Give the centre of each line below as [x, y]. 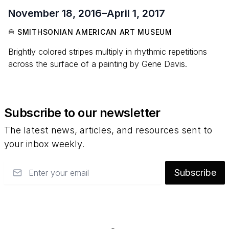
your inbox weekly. [44, 144]
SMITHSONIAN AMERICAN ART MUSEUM [95, 32]
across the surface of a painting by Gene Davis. [98, 64]
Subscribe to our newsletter [82, 112]
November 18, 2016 [55, 13]
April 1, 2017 [136, 13]
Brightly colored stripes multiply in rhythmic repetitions [108, 51]
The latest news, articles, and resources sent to [108, 130]
